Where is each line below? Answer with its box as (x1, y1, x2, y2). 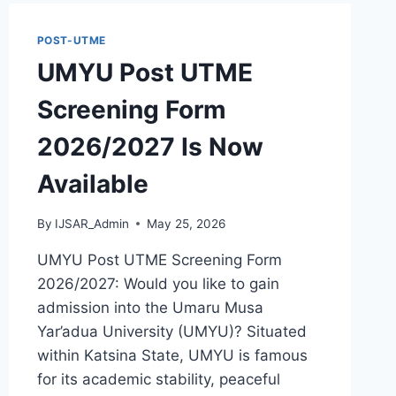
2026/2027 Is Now (36, 132, 263, 162)
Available (36, 169, 148, 199)
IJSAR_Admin (54, 216, 129, 231)
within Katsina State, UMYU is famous (36, 346, 308, 364)
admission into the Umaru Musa (36, 298, 263, 316)
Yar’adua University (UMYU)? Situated (36, 322, 307, 340)
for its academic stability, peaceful (36, 369, 280, 388)
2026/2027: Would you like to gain (36, 274, 279, 293)
